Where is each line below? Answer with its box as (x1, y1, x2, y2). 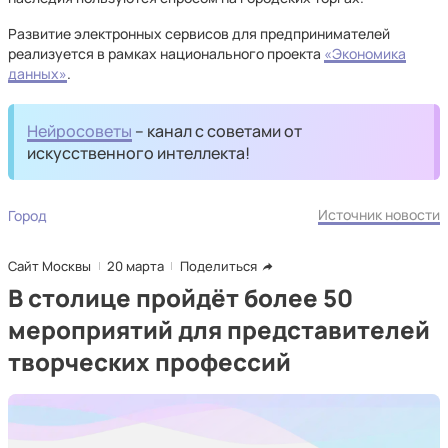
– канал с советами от (132, 120, 303, 142)
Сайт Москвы (8, 257, 91, 275)
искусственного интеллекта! (27, 142, 251, 164)
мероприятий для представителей (8, 313, 430, 346)
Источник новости (318, 205, 440, 224)
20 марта (107, 257, 164, 275)
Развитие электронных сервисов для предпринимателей (8, 24, 390, 43)
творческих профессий (8, 345, 291, 378)
